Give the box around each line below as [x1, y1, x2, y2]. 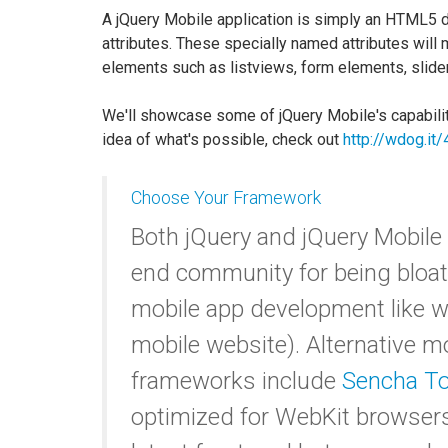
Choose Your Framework [131, 187, 321, 208]
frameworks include [131, 367, 342, 395]
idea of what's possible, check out [102, 130, 343, 149]
